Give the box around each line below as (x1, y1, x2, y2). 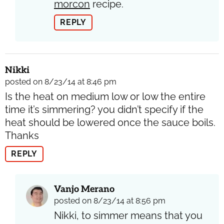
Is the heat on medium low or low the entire (5, 90, 205, 102)
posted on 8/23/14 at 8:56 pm (54, 195, 165, 205)
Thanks (5, 129, 39, 141)
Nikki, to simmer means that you (54, 209, 202, 221)
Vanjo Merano (54, 183, 114, 194)
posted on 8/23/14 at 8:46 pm (5, 76, 116, 86)
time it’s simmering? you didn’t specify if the (5, 103, 203, 115)
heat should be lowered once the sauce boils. (5, 116, 215, 128)
